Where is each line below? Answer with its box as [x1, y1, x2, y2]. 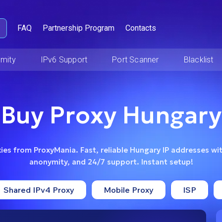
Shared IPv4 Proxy [3, 184, 74, 195]
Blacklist [183, 55, 214, 64]
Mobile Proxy [103, 184, 154, 195]
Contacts [125, 23, 156, 33]
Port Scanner [112, 55, 159, 64]
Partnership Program [43, 23, 114, 33]
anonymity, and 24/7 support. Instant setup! [29, 157, 193, 166]
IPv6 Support [40, 55, 88, 64]
